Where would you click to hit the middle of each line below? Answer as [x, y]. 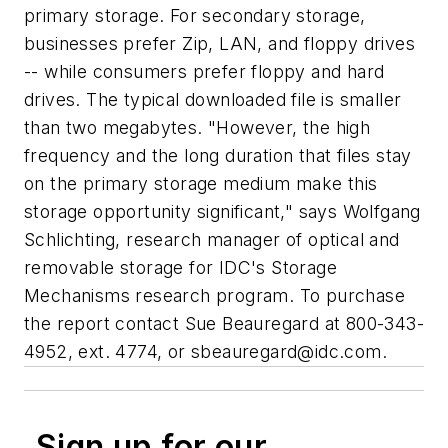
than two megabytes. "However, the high [197, 128]
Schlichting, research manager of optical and [212, 240]
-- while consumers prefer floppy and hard [204, 72]
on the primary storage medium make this [201, 184]
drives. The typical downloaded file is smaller [213, 100]
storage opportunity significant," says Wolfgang [222, 212]
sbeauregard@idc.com [286, 352]
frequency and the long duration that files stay [218, 156]
